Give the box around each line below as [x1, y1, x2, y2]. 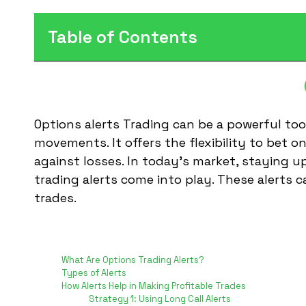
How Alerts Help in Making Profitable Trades [61, 280, 246, 292]
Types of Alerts [61, 267, 126, 279]
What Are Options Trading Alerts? [61, 254, 204, 266]
